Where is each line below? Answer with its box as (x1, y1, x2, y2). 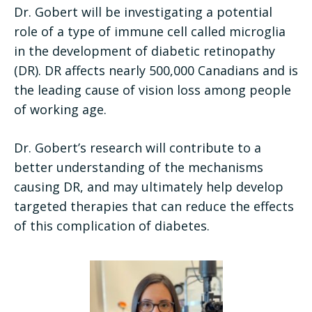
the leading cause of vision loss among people (14, 81, 291, 98)
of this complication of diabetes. (14, 217, 210, 234)
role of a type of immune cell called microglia (14, 22, 286, 40)
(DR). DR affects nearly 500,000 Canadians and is (14, 61, 298, 79)
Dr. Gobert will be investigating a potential (14, 3, 272, 20)
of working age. (14, 100, 107, 118)
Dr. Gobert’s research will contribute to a (14, 139, 261, 156)
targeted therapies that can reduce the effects (14, 197, 294, 214)
